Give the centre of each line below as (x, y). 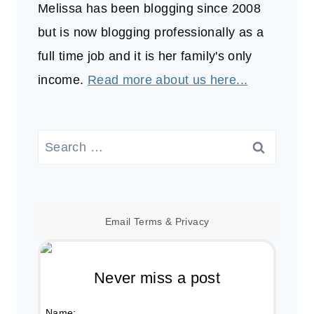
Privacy (192, 222)
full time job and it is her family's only (145, 56)
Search (58, 141)
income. (63, 80)
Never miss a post (157, 278)
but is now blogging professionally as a (151, 33)
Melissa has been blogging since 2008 (149, 9)
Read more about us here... (168, 80)
